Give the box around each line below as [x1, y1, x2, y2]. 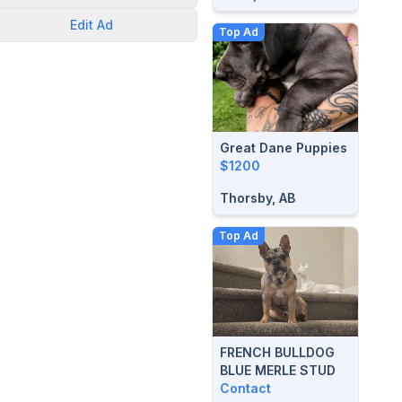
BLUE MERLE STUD [220, 362, 336, 378]
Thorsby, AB [220, 190, 295, 205]
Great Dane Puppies [220, 140, 347, 155]
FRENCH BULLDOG [220, 344, 335, 360]
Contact [220, 380, 271, 396]
